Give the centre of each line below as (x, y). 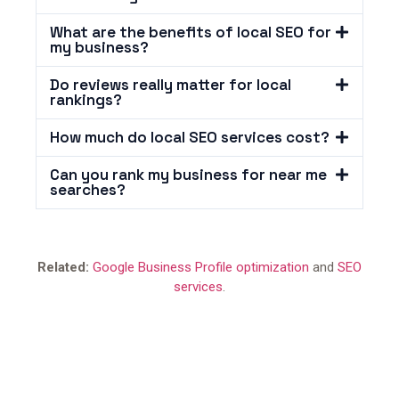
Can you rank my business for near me (188, 175)
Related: (63, 268)
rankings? (86, 100)
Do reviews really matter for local (171, 85)
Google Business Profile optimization (201, 268)
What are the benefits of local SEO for (191, 33)
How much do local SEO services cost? (190, 138)
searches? (88, 190)
